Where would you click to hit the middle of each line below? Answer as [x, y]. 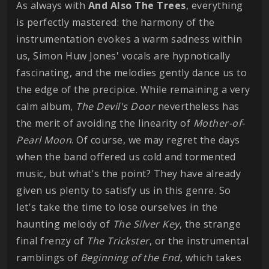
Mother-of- [219, 123]
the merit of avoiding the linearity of [105, 123]
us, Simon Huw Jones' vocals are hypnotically [123, 56]
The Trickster [118, 241]
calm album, [46, 106]
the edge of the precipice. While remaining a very [133, 89]
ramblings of [48, 258]
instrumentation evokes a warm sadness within [129, 39]
